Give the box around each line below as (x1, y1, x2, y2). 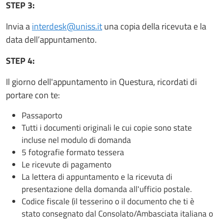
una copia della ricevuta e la (102, 20, 206, 33)
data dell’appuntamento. (6, 33, 97, 46)
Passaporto (22, 109, 62, 122)
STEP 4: (6, 54, 35, 67)
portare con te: (6, 88, 60, 102)
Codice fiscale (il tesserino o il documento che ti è (22, 195, 194, 208)
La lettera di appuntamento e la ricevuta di (22, 170, 172, 183)
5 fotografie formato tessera (22, 146, 124, 159)
